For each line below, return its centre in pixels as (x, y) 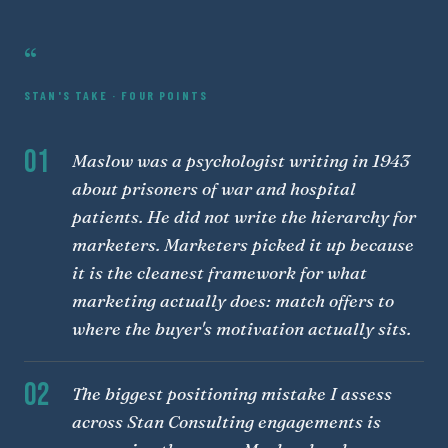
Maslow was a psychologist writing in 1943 (240, 160)
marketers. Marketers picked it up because (243, 244)
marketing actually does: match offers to (233, 300)
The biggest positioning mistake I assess (232, 393)
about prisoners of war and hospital (214, 188)
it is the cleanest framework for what (219, 272)
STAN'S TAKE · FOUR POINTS (116, 94)
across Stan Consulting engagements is (226, 421)
